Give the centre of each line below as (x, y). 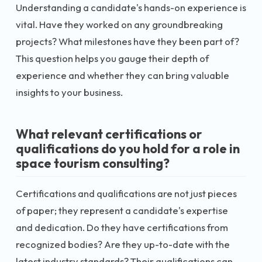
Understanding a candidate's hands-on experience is (131, 7)
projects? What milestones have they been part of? (127, 41)
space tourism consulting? (93, 163)
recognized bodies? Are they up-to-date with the (123, 244)
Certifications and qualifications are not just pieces (126, 193)
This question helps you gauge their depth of (112, 58)
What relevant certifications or (109, 134)
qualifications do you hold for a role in (128, 149)
